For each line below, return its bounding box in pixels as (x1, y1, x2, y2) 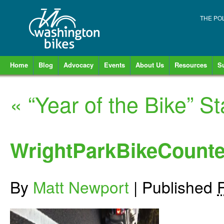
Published (142, 175, 217, 198)
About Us (135, 60, 164, 69)
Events (104, 60, 125, 69)
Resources (174, 60, 207, 69)
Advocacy (63, 60, 93, 69)
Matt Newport (33, 175, 129, 198)
